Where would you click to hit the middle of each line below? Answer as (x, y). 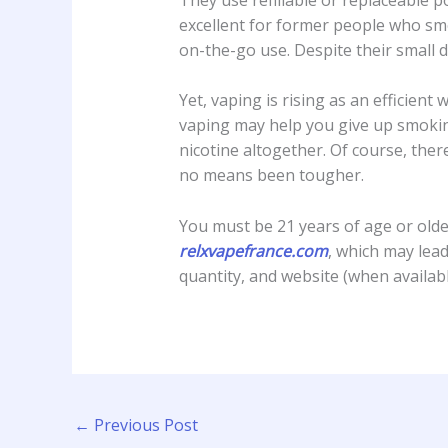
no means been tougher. (271, 175)
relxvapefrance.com (253, 250)
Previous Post (144, 425)
